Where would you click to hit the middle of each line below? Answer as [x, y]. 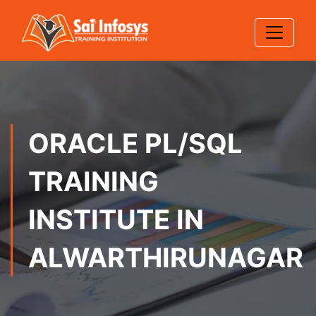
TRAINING [93, 181]
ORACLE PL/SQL [135, 143]
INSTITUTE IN [116, 219]
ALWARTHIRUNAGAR [166, 257]
